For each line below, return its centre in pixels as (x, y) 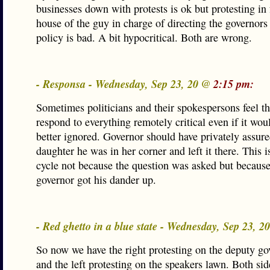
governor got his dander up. (96, 180)
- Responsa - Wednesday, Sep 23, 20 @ (125, 84)
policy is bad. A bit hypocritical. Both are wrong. (144, 37)
